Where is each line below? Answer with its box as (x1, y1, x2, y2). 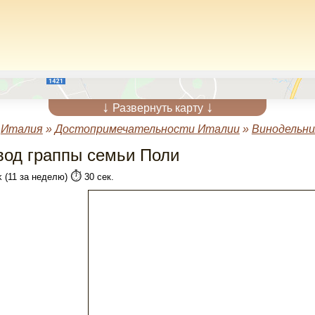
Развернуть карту (109, 102, 206, 114)
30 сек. (81, 172, 114, 182)
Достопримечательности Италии (54, 123, 240, 135)
